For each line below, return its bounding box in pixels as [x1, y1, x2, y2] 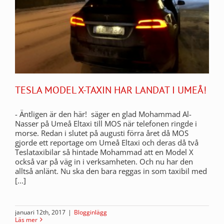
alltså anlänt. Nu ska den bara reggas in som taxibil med [15, 165, 207, 176]
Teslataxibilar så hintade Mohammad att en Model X [15, 146, 193, 157]
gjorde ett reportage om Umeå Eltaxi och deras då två [15, 137, 198, 147]
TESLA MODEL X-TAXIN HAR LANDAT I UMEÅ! [15, 83, 206, 96]
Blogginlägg [74, 207, 107, 216]
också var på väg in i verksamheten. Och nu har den [15, 156, 193, 166]
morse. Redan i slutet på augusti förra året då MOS [15, 127, 188, 138]
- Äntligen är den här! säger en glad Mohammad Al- [15, 108, 191, 119]
